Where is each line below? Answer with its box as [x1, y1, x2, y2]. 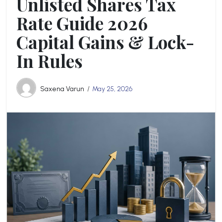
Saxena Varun [40, 85, 84, 93]
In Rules [16, 49, 83, 72]
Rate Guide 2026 [16, 11, 148, 35]
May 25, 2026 [92, 85, 132, 93]
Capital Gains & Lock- [16, 30, 194, 54]
